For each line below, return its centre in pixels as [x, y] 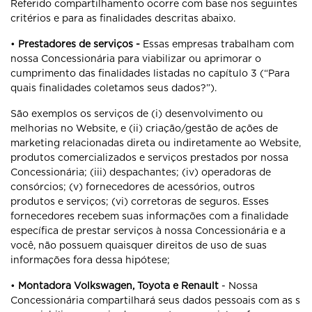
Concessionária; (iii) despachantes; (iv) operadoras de [141, 172]
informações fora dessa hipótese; [90, 260]
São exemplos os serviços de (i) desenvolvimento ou [137, 114]
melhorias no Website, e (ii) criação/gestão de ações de [144, 128]
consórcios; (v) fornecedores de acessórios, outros [133, 187]
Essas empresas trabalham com [218, 44]
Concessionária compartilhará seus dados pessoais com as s [155, 300]
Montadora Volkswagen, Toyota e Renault [118, 286]
